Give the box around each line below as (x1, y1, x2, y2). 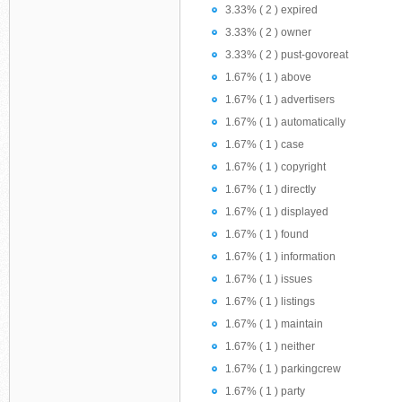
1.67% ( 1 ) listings (225, 295, 315, 308)
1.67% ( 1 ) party (225, 385, 305, 398)
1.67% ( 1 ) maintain (225, 318, 323, 330)
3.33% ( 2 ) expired (225, 4, 318, 16)
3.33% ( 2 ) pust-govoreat (225, 48, 348, 61)
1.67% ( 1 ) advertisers (225, 93, 335, 106)
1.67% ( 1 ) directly (225, 183, 316, 196)
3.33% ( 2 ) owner (225, 26, 311, 39)
